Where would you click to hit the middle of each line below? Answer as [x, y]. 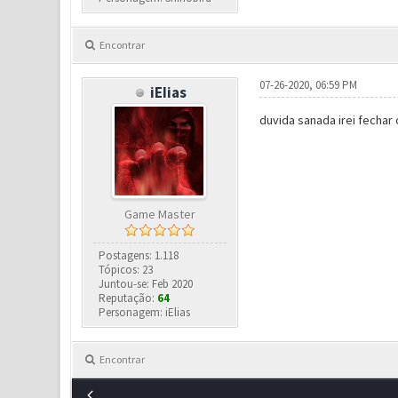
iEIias [169, 93]
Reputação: [128, 298]
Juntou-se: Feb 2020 [146, 284]
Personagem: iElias [145, 313]
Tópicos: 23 [126, 270]
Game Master [160, 215]
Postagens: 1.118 [139, 256]
